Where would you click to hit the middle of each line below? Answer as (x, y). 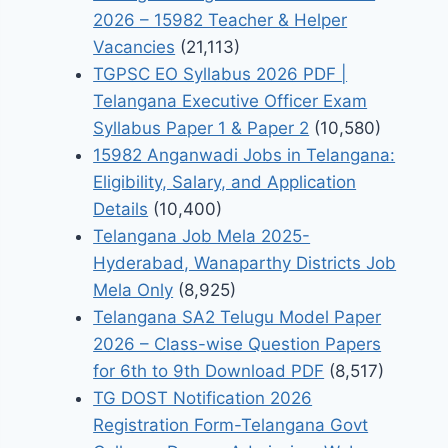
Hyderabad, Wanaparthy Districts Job (245, 263)
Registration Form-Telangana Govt (231, 425)
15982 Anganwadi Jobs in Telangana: (244, 155)
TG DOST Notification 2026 (203, 398)
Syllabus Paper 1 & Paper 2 (201, 128)
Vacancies (134, 47)
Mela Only (133, 290)
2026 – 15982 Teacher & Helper (220, 20)
